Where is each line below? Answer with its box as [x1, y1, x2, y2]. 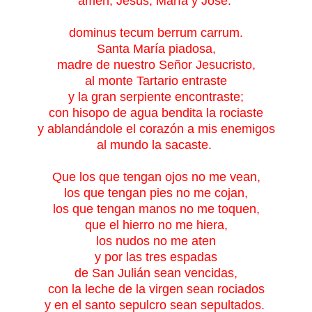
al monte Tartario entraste [85, 73, 227, 88]
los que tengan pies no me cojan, [64, 185, 248, 200]
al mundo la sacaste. [97, 137, 215, 152]
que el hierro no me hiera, [84, 217, 228, 232]
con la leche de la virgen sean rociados [47, 281, 265, 296]
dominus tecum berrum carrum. [69, 25, 243, 40]
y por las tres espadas [95, 249, 217, 264]
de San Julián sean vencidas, [75, 265, 237, 280]
